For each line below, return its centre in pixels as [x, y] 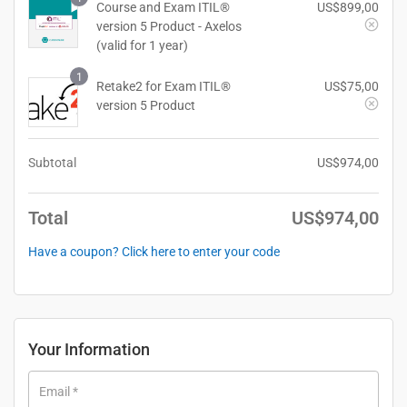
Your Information [89, 349]
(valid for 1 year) [144, 45]
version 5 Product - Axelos [169, 26]
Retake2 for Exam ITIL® [164, 86]
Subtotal [52, 162]
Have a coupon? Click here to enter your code [154, 251]
